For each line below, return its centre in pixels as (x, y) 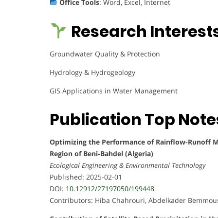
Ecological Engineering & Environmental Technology (127, 165)
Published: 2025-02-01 (86, 177)
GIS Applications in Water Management (114, 91)
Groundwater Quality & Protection (105, 54)
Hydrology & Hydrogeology (92, 72)
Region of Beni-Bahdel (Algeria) (101, 154)
